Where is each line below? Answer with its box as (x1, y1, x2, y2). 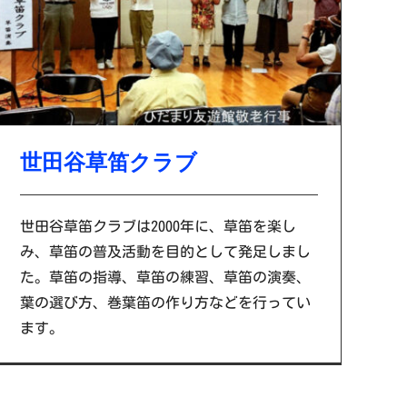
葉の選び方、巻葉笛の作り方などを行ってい (19, 294, 311, 310)
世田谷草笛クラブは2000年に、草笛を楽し (19, 218, 296, 233)
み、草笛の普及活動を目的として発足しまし (19, 243, 311, 259)
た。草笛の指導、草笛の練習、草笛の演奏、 (19, 269, 311, 284)
